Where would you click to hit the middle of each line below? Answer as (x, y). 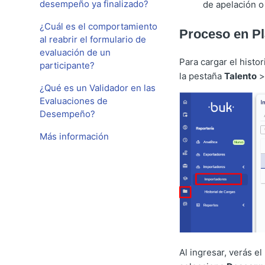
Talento (240, 76)
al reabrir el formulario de (93, 39)
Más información (75, 136)
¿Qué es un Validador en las (98, 88)
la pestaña (201, 76)
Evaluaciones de (74, 101)
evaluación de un (75, 52)
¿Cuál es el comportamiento (99, 26)
